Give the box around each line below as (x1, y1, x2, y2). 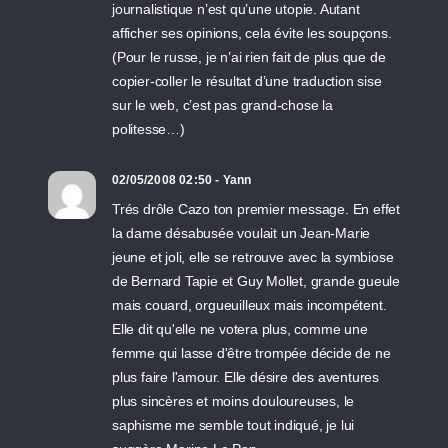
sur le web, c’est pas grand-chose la (112, 97, 333, 113)
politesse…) (112, 121, 185, 137)
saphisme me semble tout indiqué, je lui (112, 417, 355, 433)
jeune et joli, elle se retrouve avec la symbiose (112, 249, 394, 265)
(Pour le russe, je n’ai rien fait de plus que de (112, 49, 386, 65)
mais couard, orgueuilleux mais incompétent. (112, 297, 387, 313)
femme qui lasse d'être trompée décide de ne (112, 345, 391, 361)
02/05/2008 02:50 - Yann (112, 173, 252, 187)
